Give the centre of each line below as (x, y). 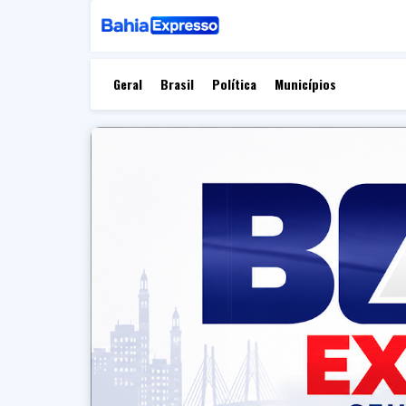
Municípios (305, 84)
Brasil (177, 84)
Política (234, 84)
